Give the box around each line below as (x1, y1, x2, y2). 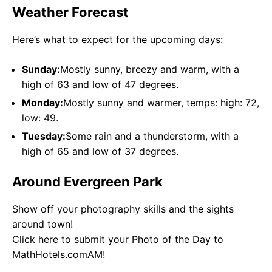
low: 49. (22, 112, 58, 124)
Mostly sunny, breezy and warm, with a (60, 63, 239, 76)
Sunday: (22, 63, 60, 76)
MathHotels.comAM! (12, 248, 105, 261)
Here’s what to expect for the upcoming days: (12, 33, 223, 46)
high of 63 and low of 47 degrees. (22, 78, 178, 91)
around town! (12, 218, 73, 231)
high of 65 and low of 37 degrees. (22, 145, 178, 158)
